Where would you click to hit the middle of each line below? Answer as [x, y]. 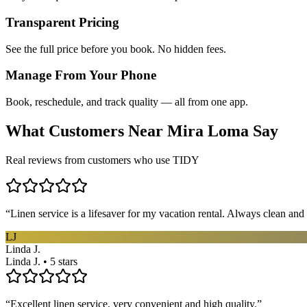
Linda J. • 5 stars [41, 261]
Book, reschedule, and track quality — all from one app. [127, 102]
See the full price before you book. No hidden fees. [116, 49]
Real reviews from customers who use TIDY [102, 160]
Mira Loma [208, 131]
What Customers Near [86, 131]
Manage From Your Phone [81, 75]
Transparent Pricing [62, 22]
